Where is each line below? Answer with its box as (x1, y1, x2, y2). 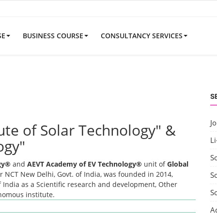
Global (167, 159, 188, 169)
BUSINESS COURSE (23, 31, 83, 40)
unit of (142, 159, 167, 169)
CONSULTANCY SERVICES (101, 31, 183, 40)
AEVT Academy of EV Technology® (27, 159, 142, 169)
